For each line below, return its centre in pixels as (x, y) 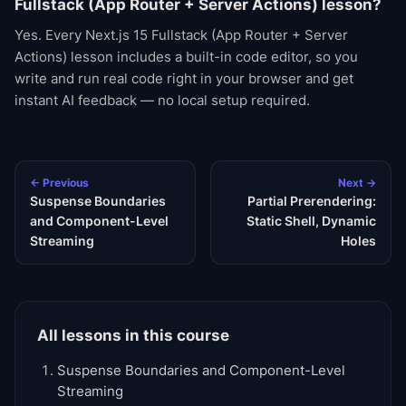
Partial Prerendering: (312, 201)
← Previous (59, 183)
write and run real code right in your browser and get (184, 78)
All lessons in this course (133, 335)
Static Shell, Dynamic (311, 221)
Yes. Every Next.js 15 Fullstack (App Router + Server (181, 35)
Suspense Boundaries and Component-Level (201, 371)
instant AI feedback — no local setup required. (162, 100)
